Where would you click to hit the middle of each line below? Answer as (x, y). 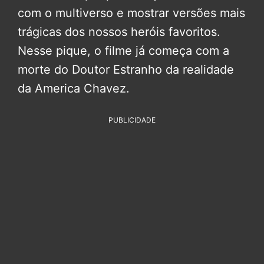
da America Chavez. (74, 89)
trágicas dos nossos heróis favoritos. (119, 32)
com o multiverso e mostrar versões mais (131, 13)
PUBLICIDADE (132, 120)
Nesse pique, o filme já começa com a (123, 51)
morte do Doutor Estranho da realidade (126, 70)
